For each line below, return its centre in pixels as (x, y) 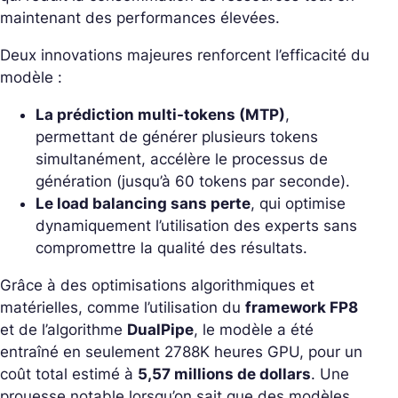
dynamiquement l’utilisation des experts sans (196, 226)
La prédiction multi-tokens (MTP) (160, 115)
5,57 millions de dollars (224, 374)
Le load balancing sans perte (143, 203)
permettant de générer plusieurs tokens (177, 137)
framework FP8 (302, 307)
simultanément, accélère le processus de (182, 159)
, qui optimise (298, 203)
